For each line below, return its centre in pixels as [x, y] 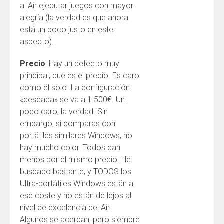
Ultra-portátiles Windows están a [77, 184]
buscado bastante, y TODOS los [76, 172]
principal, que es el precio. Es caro [80, 76]
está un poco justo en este [67, 30]
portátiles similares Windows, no [76, 136]
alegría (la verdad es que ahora [74, 18]
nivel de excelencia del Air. [66, 208]
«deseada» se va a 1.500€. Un [72, 100]
